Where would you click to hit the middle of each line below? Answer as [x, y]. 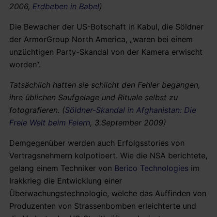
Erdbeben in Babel [66, 6]
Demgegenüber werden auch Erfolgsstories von [97, 143]
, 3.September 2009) [128, 122]
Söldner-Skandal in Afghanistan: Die [131, 110]
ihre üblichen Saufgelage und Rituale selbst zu [93, 97]
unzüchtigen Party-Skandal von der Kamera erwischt [106, 52]
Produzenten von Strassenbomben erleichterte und [103, 206]
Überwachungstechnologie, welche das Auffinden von [108, 193]
